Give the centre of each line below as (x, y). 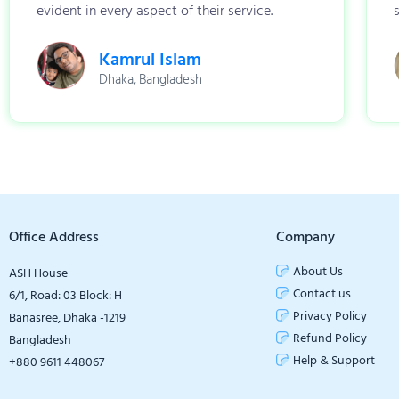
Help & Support (334, 360)
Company (305, 236)
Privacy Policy (330, 315)
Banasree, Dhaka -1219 (67, 317)
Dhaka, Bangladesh (151, 79)
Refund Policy (330, 338)
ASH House (38, 273)
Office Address (54, 236)
